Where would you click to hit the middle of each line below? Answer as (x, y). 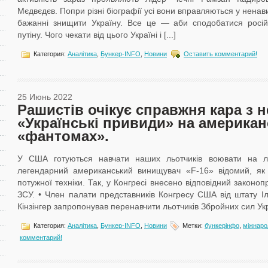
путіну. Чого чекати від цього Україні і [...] (97, 35)
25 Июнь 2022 (45, 97)
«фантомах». (63, 136)
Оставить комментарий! (220, 54)
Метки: (193, 225)
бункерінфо (222, 225)
